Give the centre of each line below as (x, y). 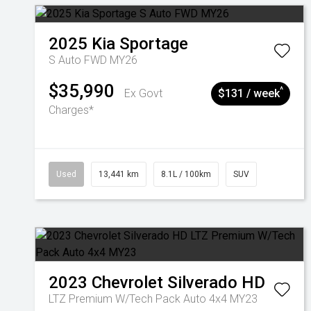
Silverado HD (216, 283)
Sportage (154, 44)
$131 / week (249, 93)
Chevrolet (127, 283)
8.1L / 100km (186, 174)
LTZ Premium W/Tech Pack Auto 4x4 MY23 (153, 299)
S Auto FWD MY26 (93, 60)
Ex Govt (143, 93)
